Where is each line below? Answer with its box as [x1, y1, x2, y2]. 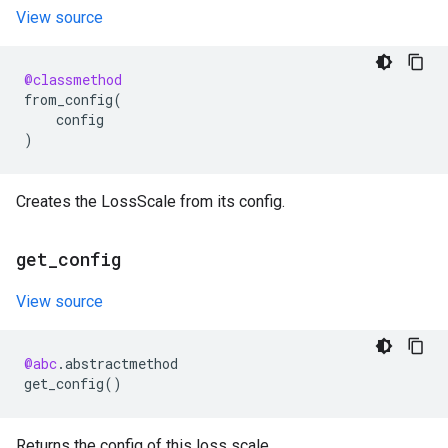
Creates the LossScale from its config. [16, 192, 285, 211]
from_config [24, 90, 113, 109]
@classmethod [24, 70, 122, 89]
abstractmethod [65, 354, 178, 373]
